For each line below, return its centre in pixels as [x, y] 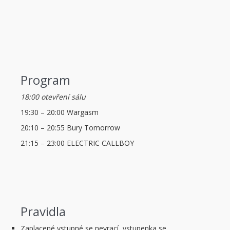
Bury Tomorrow [93, 128]
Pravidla [43, 212]
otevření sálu [63, 97]
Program [45, 80]
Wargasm [83, 112]
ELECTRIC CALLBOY [100, 143]
